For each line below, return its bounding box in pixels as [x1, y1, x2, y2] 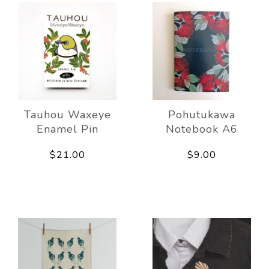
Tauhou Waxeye [23, 107, 111, 122]
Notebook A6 [166, 121, 238, 136]
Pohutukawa [168, 107, 235, 122]
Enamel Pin [36, 121, 98, 136]
